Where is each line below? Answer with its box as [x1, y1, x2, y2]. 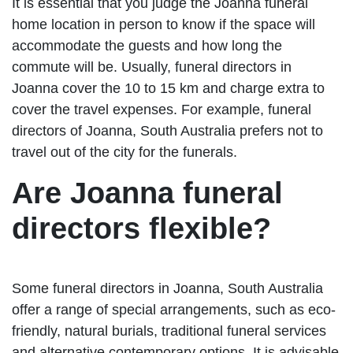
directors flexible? [12, 211, 271, 245]
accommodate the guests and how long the [12, 37, 282, 54]
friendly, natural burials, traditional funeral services [12, 322, 326, 339]
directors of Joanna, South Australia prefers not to [12, 122, 323, 139]
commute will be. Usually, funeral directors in [12, 58, 292, 75]
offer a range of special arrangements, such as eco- [12, 301, 336, 318]
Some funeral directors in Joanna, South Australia [12, 280, 323, 296]
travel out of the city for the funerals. [12, 143, 237, 160]
